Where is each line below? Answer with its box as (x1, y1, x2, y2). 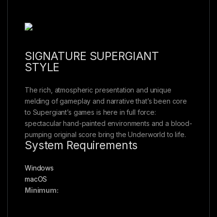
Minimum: (25, 186, 59, 194)
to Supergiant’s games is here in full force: (25, 108, 156, 116)
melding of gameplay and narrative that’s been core (25, 96, 187, 105)
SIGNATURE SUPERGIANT (25, 49, 159, 63)
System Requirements (25, 138, 138, 152)
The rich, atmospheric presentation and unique (25, 85, 171, 94)
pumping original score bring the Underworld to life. (25, 130, 186, 139)
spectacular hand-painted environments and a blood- (25, 119, 192, 127)
